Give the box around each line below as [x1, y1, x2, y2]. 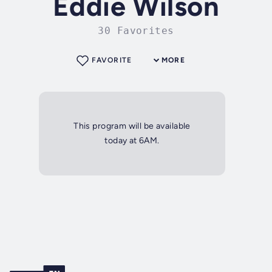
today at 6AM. [104, 135, 160, 146]
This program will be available [73, 121, 191, 132]
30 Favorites [98, 25, 174, 37]
